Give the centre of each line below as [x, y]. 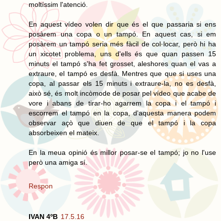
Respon [41, 186]
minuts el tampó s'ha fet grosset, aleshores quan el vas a [122, 63]
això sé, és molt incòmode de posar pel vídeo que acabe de [122, 93]
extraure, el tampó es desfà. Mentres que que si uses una [122, 73]
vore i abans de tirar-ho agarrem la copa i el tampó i [122, 103]
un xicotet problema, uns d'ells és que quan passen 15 [122, 54]
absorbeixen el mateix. [64, 132]
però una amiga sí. [58, 162]
